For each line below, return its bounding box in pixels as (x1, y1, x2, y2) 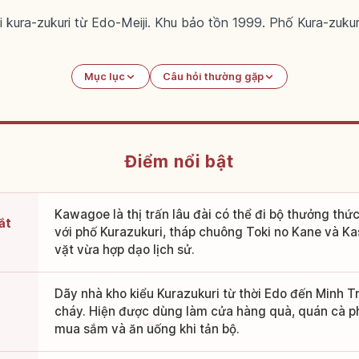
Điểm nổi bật (124, 151, 235, 172)
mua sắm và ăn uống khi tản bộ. (54, 321, 240, 337)
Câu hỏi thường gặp (162, 71, 264, 83)
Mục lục (84, 71, 126, 83)
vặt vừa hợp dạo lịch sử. (54, 242, 195, 258)
